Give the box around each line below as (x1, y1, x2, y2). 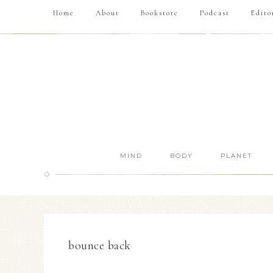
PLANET (220, 152, 252, 160)
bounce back (68, 238, 131, 253)
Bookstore (141, 9, 179, 17)
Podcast (200, 9, 230, 17)
